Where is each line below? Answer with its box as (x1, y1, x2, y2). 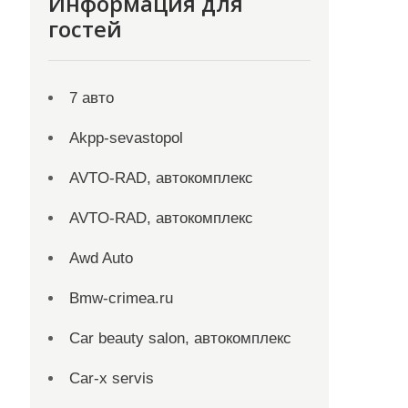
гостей (48, 14, 123, 44)
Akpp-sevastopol (69, 129, 184, 147)
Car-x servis (69, 370, 155, 387)
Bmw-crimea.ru (69, 290, 174, 307)
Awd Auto (69, 250, 134, 267)
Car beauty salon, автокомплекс (69, 330, 292, 347)
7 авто (69, 89, 115, 107)
